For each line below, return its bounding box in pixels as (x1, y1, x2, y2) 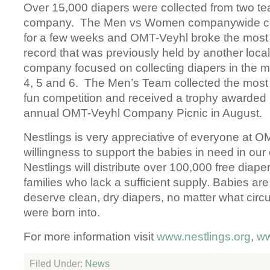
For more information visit (24, 230, 157, 243)
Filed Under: (30, 259, 86, 269)
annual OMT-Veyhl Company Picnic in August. (24, 107, 263, 119)
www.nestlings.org (157, 230, 251, 243)
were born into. (24, 206, 101, 219)
